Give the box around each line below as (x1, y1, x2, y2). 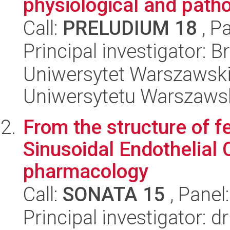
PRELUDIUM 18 (63, 16, 197, 40)
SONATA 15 (63, 183, 165, 206)
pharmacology (23, 160, 148, 183)
